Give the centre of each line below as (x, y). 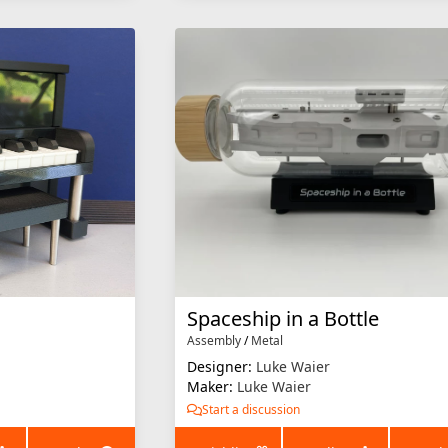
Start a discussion (251, 409)
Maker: (212, 386)
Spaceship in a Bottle (283, 318)
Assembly (214, 340)
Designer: (222, 366)
